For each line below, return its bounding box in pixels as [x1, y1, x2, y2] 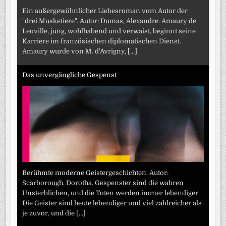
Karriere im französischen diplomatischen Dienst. [22, 37, 182, 45]
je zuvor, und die [22, 209, 77, 217]
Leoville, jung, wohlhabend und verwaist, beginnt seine [22, 27, 196, 35]
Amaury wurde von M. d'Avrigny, [22, 47, 128, 55]
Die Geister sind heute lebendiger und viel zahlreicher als [22, 199, 202, 207]
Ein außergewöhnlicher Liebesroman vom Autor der [22, 7, 188, 15]
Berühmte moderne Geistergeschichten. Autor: [22, 169, 169, 177]
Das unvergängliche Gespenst [22, 71, 117, 79]
